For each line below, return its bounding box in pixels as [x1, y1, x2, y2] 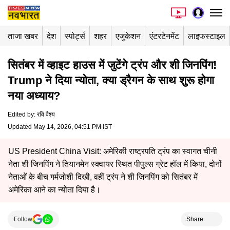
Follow [14, 216, 32, 223]
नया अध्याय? [8, 89, 60, 102]
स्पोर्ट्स [65, 32, 85, 41]
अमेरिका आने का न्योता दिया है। [8, 185, 101, 194]
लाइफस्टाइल [188, 32, 225, 41]
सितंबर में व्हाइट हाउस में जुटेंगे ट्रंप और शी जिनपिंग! [8, 59, 217, 71]
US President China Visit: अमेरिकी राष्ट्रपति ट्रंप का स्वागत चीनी [8, 147, 217, 156]
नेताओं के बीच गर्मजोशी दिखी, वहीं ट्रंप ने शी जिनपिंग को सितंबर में [8, 172, 198, 181]
